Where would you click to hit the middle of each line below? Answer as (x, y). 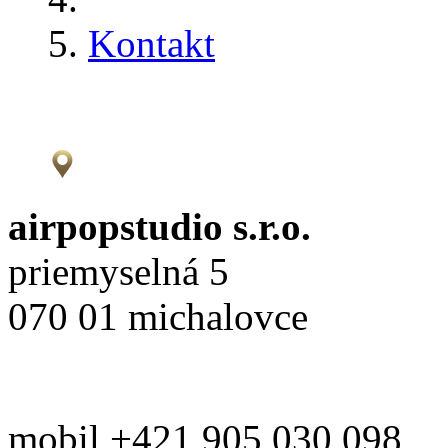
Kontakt (151, 43)
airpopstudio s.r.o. (159, 226)
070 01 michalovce (158, 316)
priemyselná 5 (118, 271)
